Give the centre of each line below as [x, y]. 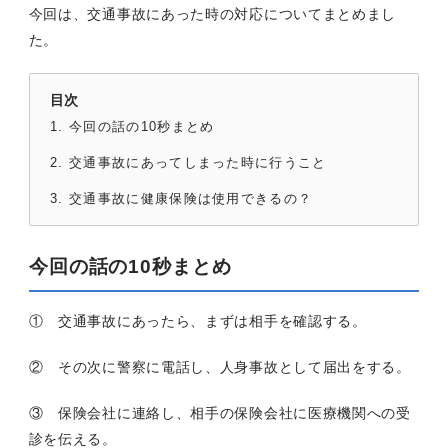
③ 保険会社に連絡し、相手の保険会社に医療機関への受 [219, 413]
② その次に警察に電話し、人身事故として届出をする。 [219, 367]
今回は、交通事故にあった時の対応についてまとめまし [212, 14]
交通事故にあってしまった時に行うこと [198, 163]
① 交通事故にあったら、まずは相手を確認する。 [197, 321]
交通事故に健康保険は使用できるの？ [191, 199]
